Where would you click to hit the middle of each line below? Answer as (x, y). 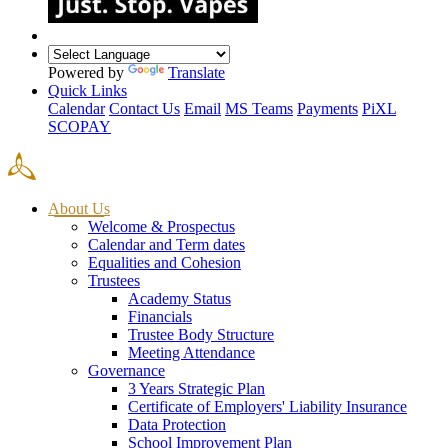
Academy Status (179, 298)
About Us (79, 208)
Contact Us (144, 108)
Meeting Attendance (191, 352)
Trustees (114, 280)
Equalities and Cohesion (164, 262)
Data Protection (177, 424)
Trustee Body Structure (201, 334)
